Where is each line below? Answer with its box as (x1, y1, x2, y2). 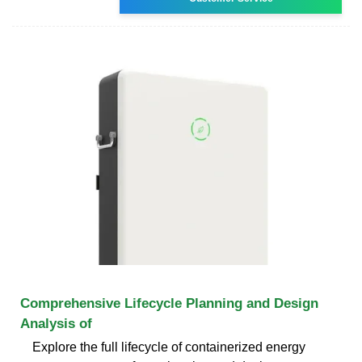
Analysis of (20, 315, 92, 331)
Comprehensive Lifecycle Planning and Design (20, 295, 318, 311)
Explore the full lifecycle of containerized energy (32, 339, 305, 354)
